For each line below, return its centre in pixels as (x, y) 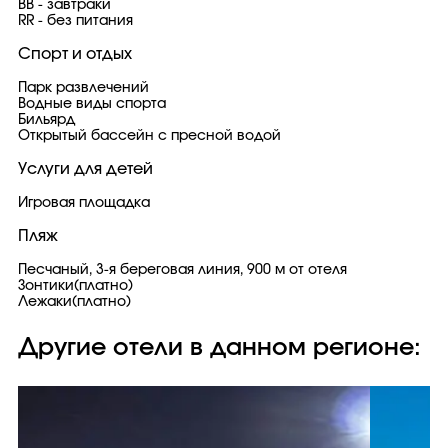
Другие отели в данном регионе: (219, 348)
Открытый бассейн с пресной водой (149, 136)
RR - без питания (75, 21)
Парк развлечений (83, 88)
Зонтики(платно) (75, 286)
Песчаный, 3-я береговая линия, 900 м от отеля (182, 270)
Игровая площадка (84, 203)
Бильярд (46, 120)
